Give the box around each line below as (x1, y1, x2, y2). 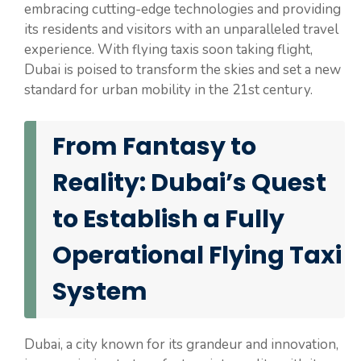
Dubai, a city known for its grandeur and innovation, (24, 334, 338, 354)
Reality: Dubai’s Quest (52, 165, 326, 200)
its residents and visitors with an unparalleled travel (24, 20, 338, 39)
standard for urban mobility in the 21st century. (24, 81, 313, 100)
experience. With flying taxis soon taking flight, (24, 40, 313, 60)
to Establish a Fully (52, 201, 284, 236)
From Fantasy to (52, 129, 256, 164)
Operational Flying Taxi (52, 238, 342, 272)
